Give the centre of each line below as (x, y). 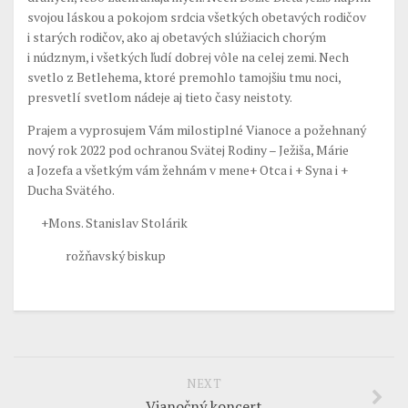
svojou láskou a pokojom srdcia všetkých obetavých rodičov (197, 17)
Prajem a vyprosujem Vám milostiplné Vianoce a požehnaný (197, 130)
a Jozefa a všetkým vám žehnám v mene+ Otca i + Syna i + (188, 170)
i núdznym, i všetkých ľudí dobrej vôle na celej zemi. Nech (188, 57)
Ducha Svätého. (71, 190)
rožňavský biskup (97, 255)
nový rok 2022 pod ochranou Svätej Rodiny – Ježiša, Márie (188, 150)
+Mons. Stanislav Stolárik (107, 223)
